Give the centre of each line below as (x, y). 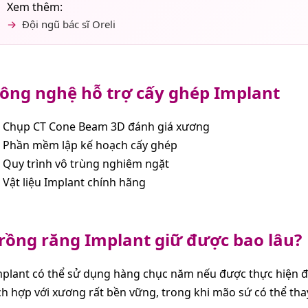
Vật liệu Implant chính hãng (74, 182)
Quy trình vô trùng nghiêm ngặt (86, 163)
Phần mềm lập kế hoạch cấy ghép (90, 145)
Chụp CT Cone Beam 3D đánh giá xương (106, 126)
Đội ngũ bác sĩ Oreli (69, 24)
